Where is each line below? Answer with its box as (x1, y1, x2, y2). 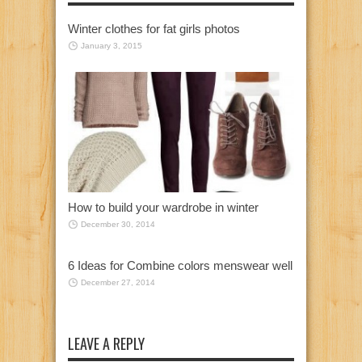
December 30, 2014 (81, 220, 155, 229)
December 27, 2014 (81, 278, 155, 288)
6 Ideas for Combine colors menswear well (68, 259, 293, 273)
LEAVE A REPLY (68, 333, 145, 355)
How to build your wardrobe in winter (68, 200, 259, 215)
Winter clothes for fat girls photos (68, 21, 240, 36)
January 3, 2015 (81, 40, 142, 50)
